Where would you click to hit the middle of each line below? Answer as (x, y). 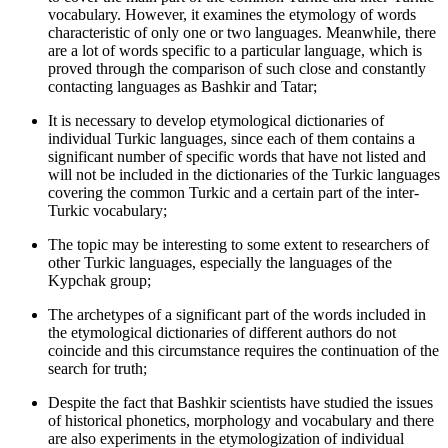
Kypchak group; (99, 280)
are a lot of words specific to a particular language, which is (235, 50)
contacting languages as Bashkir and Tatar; (182, 86)
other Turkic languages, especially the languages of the (220, 262)
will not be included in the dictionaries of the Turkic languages (244, 174)
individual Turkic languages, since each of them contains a (231, 138)
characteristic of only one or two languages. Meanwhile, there (242, 32)
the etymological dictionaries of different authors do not (222, 332)
